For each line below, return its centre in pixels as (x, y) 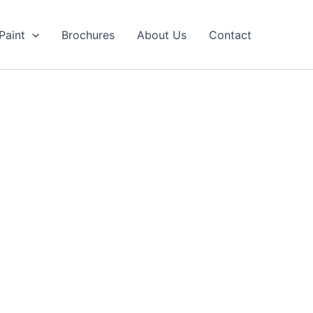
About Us (162, 35)
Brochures (88, 35)
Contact (230, 35)
